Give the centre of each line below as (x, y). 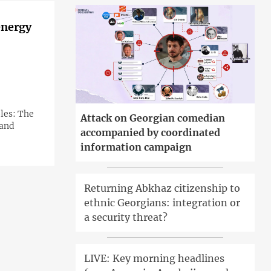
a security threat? (126, 217)
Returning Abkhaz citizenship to (162, 188)
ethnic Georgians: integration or (162, 203)
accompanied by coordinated (150, 133)
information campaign (136, 147)
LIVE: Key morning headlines (154, 259)
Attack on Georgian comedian (152, 118)
